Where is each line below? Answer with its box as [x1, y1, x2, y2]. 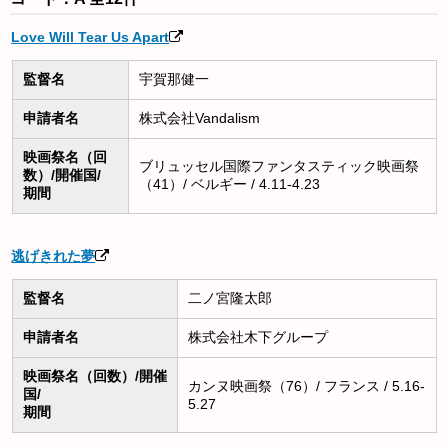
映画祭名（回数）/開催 [22, 368, 167, 385]
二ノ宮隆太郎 [187, 290, 272, 307]
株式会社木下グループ [187, 329, 328, 346]
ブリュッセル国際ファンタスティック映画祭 [138, 158, 419, 175]
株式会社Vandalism [138, 110, 260, 127]
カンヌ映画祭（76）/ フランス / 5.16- [187, 378, 425, 395]
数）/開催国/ [22, 167, 101, 184]
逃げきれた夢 [11, 248, 96, 265]
